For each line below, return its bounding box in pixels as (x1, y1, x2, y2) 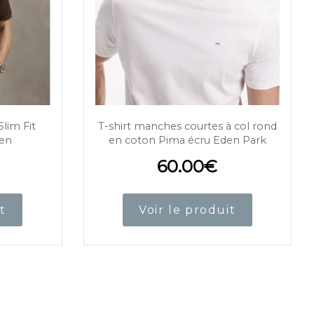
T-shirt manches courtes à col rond (97, 120, 277, 133)
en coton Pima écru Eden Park (108, 134, 266, 147)
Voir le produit (139, 203, 236, 217)
